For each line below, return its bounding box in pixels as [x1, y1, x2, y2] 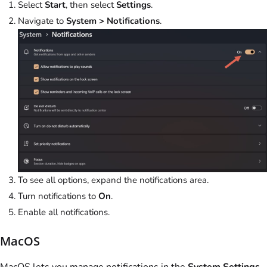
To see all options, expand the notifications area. [18, 173, 209, 186]
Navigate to [18, 14, 66, 27]
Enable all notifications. [18, 206, 110, 218]
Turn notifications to [18, 190, 98, 202]
